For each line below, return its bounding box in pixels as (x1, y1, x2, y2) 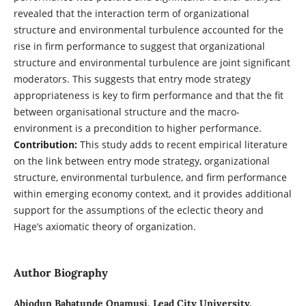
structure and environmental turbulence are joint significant (13, 56, 290, 70)
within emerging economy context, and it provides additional (13, 187, 292, 201)
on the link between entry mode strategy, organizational (13, 154, 270, 168)
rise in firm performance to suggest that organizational (13, 40, 265, 53)
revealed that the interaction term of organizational (13, 7, 249, 20)
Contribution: (13, 138, 77, 152)
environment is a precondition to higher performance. (13, 122, 262, 135)
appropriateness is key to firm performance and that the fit (13, 89, 283, 102)
